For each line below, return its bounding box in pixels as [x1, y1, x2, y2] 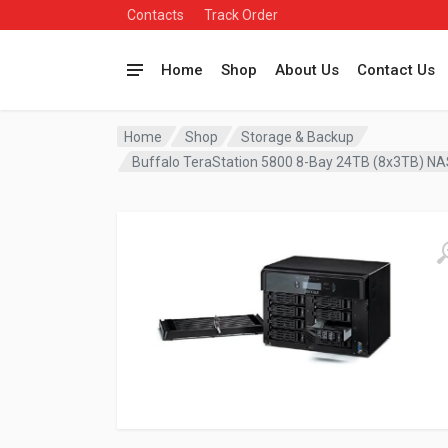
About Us [275, 61, 339, 79]
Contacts [127, 7, 184, 23]
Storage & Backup [241, 128, 355, 145]
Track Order [204, 7, 278, 23]
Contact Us [357, 61, 435, 79]
